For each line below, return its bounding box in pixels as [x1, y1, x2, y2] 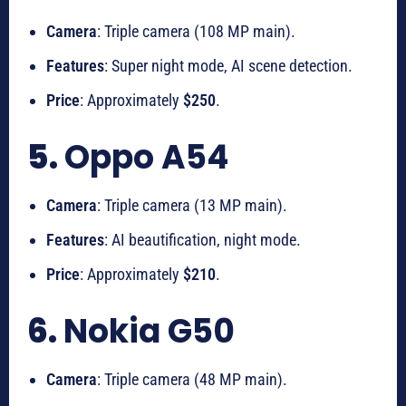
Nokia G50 [63, 308, 235, 355]
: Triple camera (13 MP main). [97, 196, 287, 216]
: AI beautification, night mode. [104, 230, 301, 250]
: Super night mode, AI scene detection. [104, 56, 353, 76]
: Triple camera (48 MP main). [97, 370, 287, 390]
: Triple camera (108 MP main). [97, 22, 295, 42]
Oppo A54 [64, 134, 228, 181]
